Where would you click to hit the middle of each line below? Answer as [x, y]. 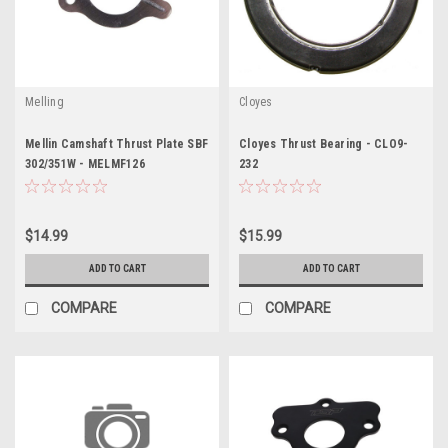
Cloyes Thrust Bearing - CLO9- [324, 143]
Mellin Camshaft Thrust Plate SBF [116, 143]
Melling [44, 101]
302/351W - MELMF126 [85, 163]
